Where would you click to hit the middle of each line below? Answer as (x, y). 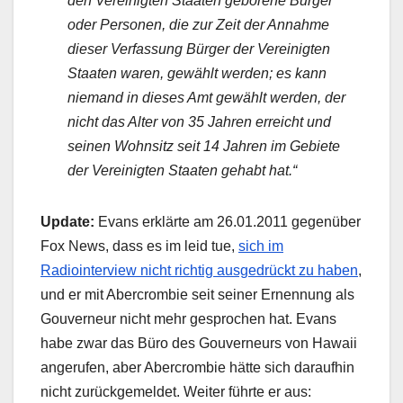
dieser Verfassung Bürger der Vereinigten (199, 49)
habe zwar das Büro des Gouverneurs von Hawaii (199, 344)
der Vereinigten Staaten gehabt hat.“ (182, 171)
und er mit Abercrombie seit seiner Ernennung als (197, 295)
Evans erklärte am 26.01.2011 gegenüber (228, 222)
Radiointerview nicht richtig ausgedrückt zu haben (199, 271)
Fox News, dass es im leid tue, (139, 246)
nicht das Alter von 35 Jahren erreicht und (199, 122)
